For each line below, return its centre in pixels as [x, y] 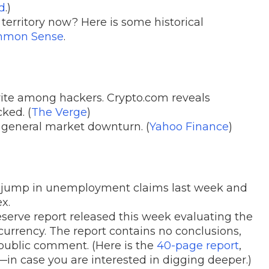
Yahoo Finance [189, 126]
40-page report [198, 245]
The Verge [59, 112]
